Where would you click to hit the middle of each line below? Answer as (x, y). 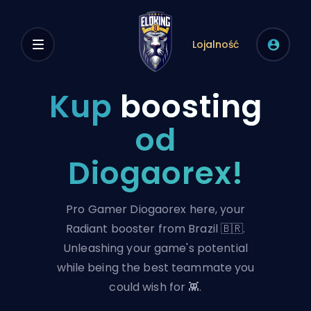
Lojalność (216, 44)
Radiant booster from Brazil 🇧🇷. (155, 229)
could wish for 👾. (155, 287)
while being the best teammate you (155, 268)
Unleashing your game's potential (155, 248)
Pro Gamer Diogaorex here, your (155, 209)
